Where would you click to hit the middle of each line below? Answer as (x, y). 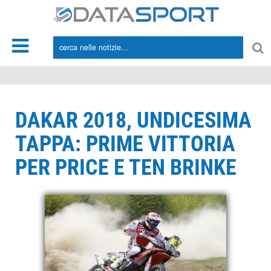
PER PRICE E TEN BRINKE (126, 168)
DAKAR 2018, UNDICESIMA (133, 120)
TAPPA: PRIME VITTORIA (125, 144)
